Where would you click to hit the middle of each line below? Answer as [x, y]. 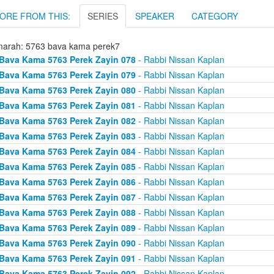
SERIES [103, 16]
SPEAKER [155, 16]
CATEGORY [215, 16]
